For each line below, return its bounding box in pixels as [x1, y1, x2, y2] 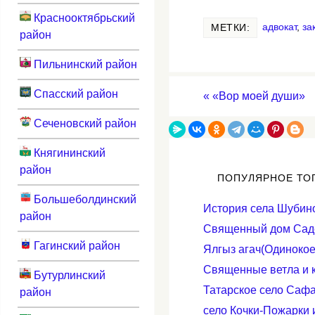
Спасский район [30, 87, 118, 100]
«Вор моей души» [210, 90, 305, 103]
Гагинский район [30, 239, 120, 252]
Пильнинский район [30, 58, 137, 70]
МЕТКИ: [211, 22, 250, 34]
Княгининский [30, 146, 105, 159]
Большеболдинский [30, 193, 136, 205]
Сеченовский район [30, 117, 136, 129]
